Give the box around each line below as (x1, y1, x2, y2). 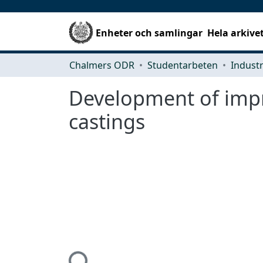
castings (69, 107, 145, 135)
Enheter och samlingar (96, 26, 203, 39)
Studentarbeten (147, 58, 218, 72)
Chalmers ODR (69, 58, 134, 72)
